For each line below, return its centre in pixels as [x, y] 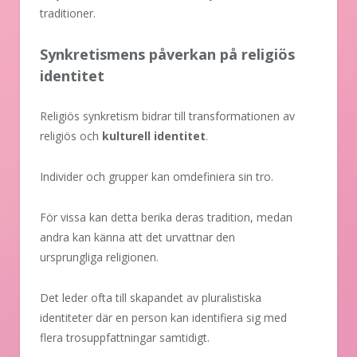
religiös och [71, 136]
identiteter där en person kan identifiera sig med [163, 318]
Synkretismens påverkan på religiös [167, 55]
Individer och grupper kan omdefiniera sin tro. [157, 177]
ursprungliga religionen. [99, 257]
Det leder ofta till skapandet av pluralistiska [151, 298]
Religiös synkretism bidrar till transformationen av [167, 116]
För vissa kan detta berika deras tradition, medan [166, 218]
